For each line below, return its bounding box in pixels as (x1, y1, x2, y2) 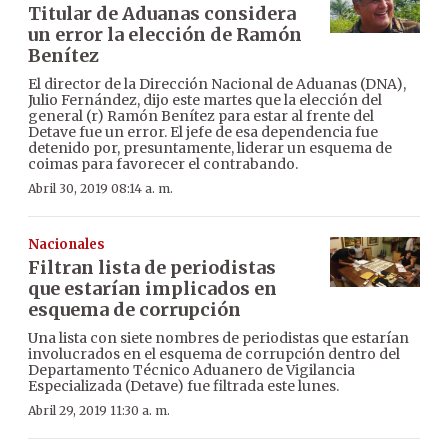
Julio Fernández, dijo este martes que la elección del (28, 90, 382, 109)
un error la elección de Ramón (28, 22, 302, 46)
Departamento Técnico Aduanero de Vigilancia (28, 360, 355, 379)
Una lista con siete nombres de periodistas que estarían (28, 328, 409, 347)
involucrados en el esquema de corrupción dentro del (28, 344, 400, 363)
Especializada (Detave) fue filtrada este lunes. (28, 376, 339, 395)
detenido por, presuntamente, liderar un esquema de (28, 138, 392, 157)
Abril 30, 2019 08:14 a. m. (28, 180, 173, 196)
